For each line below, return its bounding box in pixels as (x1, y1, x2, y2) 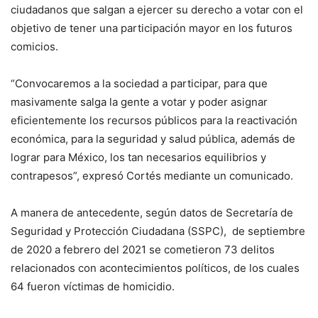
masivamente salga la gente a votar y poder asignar (11, 94, 268, 109)
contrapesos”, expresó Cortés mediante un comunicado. (11, 168, 296, 182)
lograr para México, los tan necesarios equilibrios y (11, 150, 266, 164)
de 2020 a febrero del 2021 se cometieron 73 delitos (11, 242, 275, 256)
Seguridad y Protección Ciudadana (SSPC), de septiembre (11, 224, 305, 238)
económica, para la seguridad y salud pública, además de (11, 131, 295, 146)
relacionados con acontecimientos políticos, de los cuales (11, 261, 300, 275)
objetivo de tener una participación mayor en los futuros (11, 21, 292, 35)
